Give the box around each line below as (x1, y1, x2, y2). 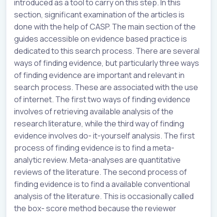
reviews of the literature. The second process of (14, 167, 187, 178)
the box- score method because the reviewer (14, 203, 176, 214)
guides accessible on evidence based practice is (14, 33, 187, 45)
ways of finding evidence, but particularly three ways (14, 58, 199, 69)
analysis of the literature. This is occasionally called (14, 191, 194, 202)
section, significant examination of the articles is (14, 9, 185, 20)
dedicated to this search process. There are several (14, 46, 200, 57)
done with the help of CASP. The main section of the (14, 21, 196, 32)
